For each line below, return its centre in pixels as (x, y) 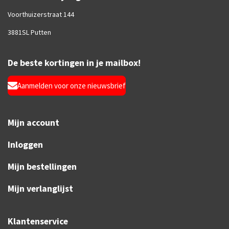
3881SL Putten (29, 32)
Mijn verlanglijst (40, 189)
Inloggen (25, 145)
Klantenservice (38, 221)
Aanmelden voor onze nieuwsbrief (71, 85)
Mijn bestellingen (42, 167)
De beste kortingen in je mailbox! (74, 62)
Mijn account (33, 123)
